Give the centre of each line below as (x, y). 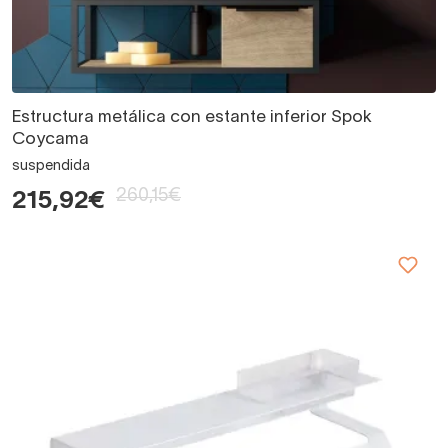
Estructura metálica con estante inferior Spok (192, 117)
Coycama (50, 139)
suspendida (51, 166)
